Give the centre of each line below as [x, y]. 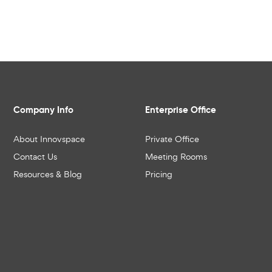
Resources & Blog [48, 174]
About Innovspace [49, 138]
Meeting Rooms [176, 156]
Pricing [159, 174]
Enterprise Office [181, 109]
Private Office [172, 138]
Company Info [44, 109]
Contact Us [36, 156]
